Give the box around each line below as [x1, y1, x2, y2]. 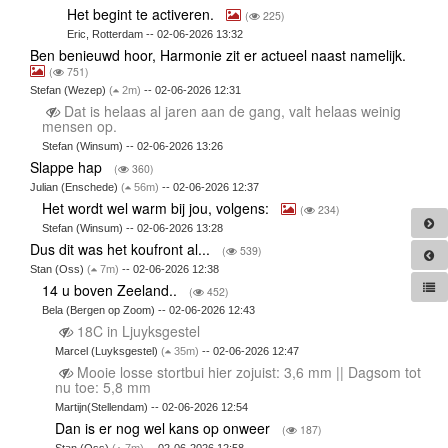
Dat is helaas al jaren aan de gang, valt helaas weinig [60, 100, 402, 121]
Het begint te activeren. [67, 3, 219, 24]
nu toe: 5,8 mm [54, 376, 155, 397]
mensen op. [42, 115, 122, 136]
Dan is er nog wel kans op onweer [54, 417, 274, 438]
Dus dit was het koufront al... [29, 238, 214, 259]
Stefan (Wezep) [29, 83, 109, 96]
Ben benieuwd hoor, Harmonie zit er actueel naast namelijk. [29, 44, 410, 65]
